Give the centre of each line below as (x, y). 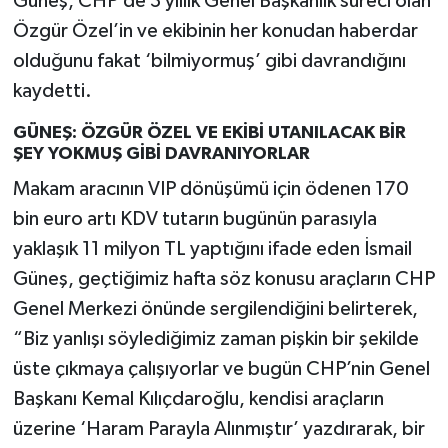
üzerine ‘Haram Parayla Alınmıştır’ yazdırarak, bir (218, 428)
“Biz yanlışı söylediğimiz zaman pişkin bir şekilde (215, 338)
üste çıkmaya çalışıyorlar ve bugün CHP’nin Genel (221, 368)
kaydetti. (52, 91)
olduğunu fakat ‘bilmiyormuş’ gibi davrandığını (209, 61)
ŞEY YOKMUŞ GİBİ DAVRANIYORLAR (161, 154)
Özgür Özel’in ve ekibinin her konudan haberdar (215, 31)
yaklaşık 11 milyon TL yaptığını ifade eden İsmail (212, 248)
